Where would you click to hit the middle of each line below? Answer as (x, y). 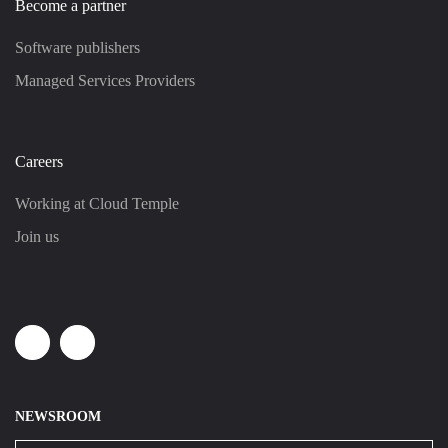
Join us (37, 236)
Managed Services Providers (105, 80)
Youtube (109, 351)
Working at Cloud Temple (97, 203)
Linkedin (66, 351)
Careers (39, 161)
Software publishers (77, 47)
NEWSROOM (58, 415)
